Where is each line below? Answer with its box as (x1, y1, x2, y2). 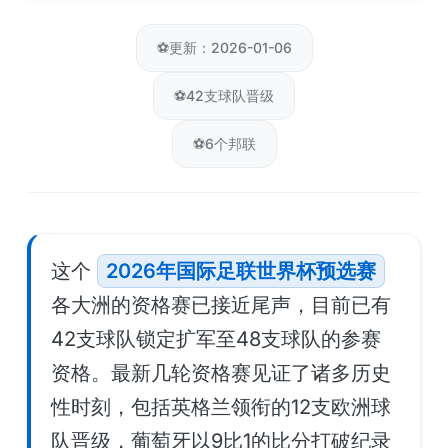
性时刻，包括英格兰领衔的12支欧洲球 (51, 395, 391, 419)
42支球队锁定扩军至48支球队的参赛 (51, 327, 381, 351)
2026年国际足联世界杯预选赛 (106, 259, 376, 283)
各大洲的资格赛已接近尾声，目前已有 (51, 293, 391, 317)
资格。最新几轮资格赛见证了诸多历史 (51, 361, 391, 385)
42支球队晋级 (186, 87, 274, 104)
